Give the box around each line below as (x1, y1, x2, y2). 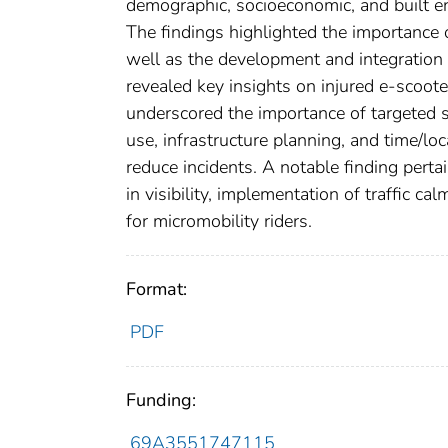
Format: (126, 277, 187, 302)
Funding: (126, 388, 196, 413)
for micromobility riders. (126, 209, 312, 234)
